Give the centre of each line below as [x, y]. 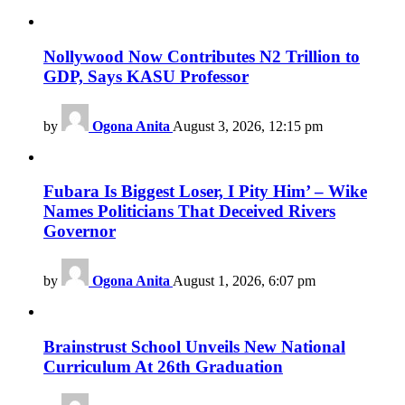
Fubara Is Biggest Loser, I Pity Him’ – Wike [205, 192]
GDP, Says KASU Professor [146, 76]
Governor [80, 231]
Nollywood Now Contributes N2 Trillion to [202, 56]
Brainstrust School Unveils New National [194, 346]
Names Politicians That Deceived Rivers [189, 212]
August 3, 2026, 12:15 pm [248, 126]
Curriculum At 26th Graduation [163, 366]
